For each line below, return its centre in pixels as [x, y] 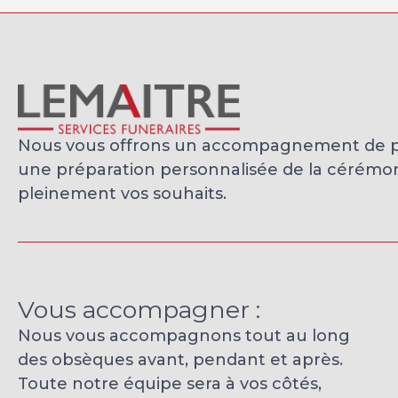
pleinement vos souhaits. [122, 193]
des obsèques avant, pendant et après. [180, 359]
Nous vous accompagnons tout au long [184, 335]
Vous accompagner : [139, 309]
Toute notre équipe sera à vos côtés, [170, 383]
